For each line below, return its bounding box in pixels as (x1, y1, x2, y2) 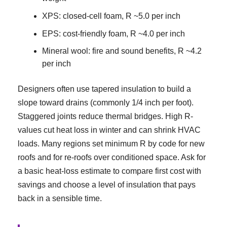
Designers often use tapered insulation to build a (18, 85, 191, 94)
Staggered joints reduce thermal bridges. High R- (18, 112, 193, 121)
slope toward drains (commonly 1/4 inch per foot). (18, 98, 194, 107)
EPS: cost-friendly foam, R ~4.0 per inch (42, 29, 185, 38)
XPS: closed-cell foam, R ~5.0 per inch (42, 12, 180, 21)
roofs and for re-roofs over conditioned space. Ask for (18, 153, 206, 162)
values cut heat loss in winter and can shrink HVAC (18, 126, 201, 135)
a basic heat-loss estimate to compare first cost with (18, 167, 201, 176)
